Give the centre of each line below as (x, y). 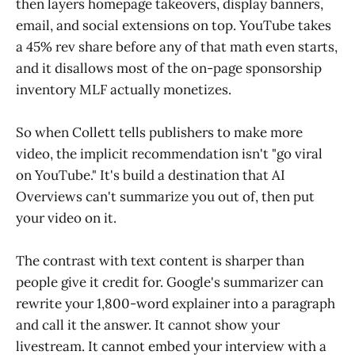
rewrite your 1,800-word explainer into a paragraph (176, 304)
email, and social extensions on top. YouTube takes (174, 25)
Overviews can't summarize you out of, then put (165, 197)
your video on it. (66, 218)
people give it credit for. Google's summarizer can (170, 282)
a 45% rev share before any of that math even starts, (177, 46)
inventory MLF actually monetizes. (124, 89)
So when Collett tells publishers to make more (159, 133)
